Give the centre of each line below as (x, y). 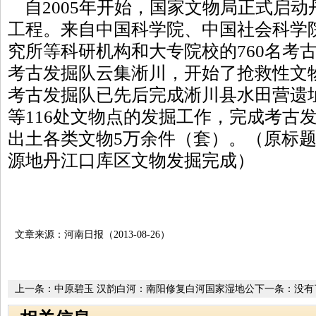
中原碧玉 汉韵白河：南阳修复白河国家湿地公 (154, 289)
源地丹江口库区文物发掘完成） (131, 160)
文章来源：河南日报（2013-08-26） (92, 235)
